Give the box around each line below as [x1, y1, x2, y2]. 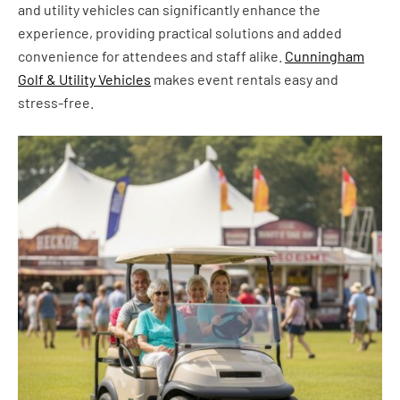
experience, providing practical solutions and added [18, 24, 342, 41]
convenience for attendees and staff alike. [18, 47, 285, 64]
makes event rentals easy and [151, 71, 338, 87]
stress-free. [18, 94, 94, 111]
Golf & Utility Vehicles [18, 71, 151, 87]
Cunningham [285, 47, 364, 64]
